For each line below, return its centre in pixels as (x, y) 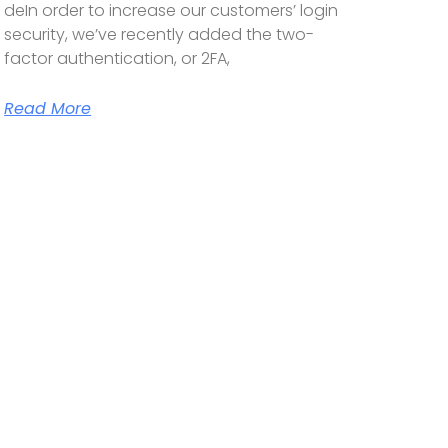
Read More (48, 108)
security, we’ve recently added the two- (159, 34)
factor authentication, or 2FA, (117, 58)
